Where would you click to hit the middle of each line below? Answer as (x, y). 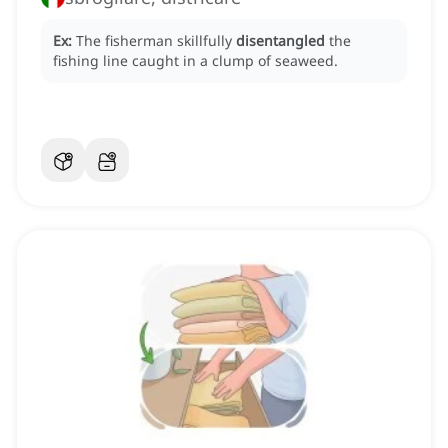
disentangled (280, 41)
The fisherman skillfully (156, 41)
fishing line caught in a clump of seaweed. (195, 61)
